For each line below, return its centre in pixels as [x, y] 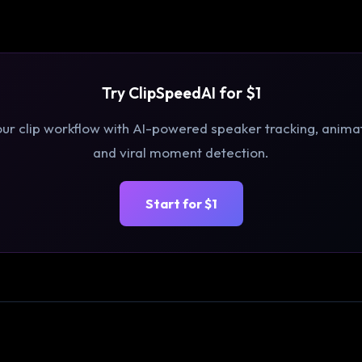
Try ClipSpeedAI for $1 [181, 93]
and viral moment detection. [181, 152]
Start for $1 [181, 204]
